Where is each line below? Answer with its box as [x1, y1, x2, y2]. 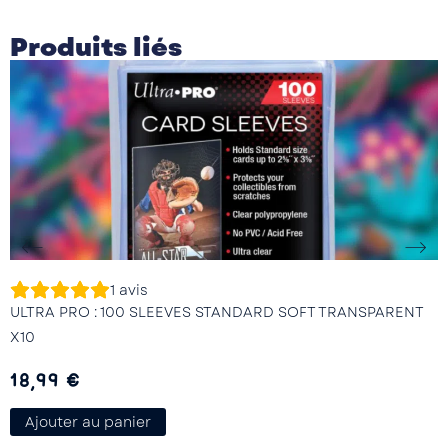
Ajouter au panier [25, 412, 151, 433]
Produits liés [10, 28, 182, 66]
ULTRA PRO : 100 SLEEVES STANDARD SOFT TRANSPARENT [10, 301, 423, 322]
